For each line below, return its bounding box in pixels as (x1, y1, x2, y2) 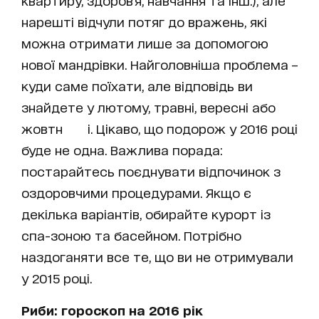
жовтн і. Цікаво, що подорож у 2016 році (21, 121, 298, 136)
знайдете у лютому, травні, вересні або (21, 100, 276, 115)
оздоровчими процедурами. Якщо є (21, 185, 251, 200)
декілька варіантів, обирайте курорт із (21, 206, 271, 221)
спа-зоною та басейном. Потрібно (21, 228, 241, 243)
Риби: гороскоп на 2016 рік (21, 303, 203, 318)
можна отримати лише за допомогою (21, 36, 268, 51)
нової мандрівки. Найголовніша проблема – (21, 57, 298, 72)
